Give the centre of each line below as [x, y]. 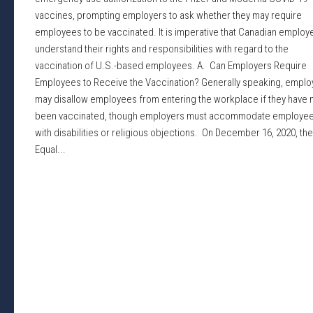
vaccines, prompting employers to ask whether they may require [168, 16]
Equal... [50, 150]
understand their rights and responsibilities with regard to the [162, 49]
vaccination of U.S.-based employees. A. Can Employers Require [171, 66]
